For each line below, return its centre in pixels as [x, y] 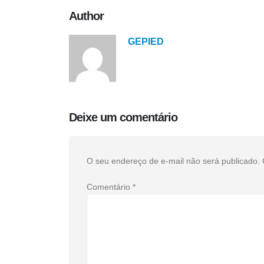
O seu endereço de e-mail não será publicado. [173, 161]
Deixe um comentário [123, 117]
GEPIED [146, 41]
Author [87, 16]
